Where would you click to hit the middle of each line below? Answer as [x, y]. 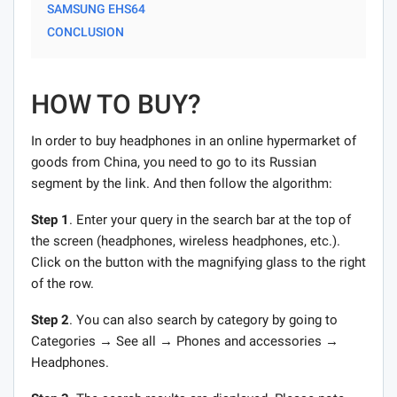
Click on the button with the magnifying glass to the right [198, 262]
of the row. [62, 283]
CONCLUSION [86, 31]
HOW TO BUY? [116, 104]
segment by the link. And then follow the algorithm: [182, 183]
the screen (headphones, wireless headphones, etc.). [186, 241]
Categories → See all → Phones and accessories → [185, 341]
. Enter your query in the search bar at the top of [210, 219]
